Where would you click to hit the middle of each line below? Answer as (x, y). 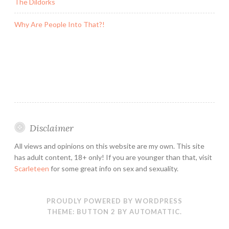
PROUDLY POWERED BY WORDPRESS (114, 201)
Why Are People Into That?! (60, 24)
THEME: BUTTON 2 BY (88, 211)
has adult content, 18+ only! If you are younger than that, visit (113, 157)
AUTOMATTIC (155, 211)
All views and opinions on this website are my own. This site (109, 146)
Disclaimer (51, 128)
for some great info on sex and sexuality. (114, 168)
